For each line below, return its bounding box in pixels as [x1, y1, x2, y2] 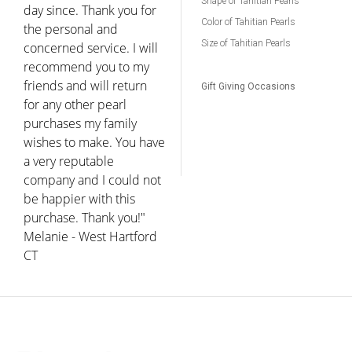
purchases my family [24, 114, 137, 132]
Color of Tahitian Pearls [201, 16, 295, 27]
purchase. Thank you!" [24, 208, 145, 226]
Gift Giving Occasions [201, 81, 295, 92]
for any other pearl [24, 95, 126, 113]
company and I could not [24, 170, 161, 189]
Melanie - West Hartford [24, 227, 157, 245]
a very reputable [24, 152, 114, 170]
